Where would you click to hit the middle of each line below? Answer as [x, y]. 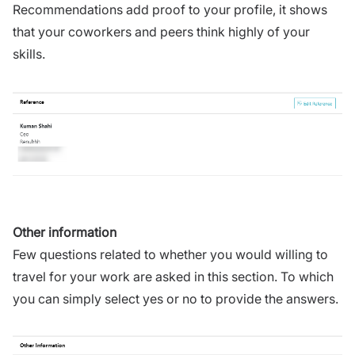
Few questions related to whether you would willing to [170, 255]
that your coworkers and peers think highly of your [161, 32]
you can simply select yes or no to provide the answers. [177, 299]
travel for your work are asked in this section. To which [173, 277]
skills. [29, 54]
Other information [65, 233]
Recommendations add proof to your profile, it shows [170, 10]
